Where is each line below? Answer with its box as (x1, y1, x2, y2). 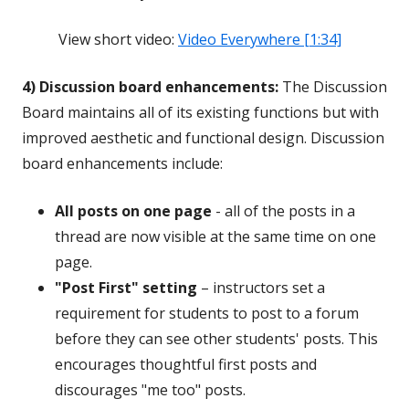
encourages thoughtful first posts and (55, 354, 317, 374)
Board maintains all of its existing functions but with (22, 102, 379, 122)
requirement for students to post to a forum (55, 303, 359, 323)
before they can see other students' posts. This (55, 329, 378, 349)
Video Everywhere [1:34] (178, 29, 341, 49)
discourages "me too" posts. (55, 380, 246, 400)
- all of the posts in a (212, 201, 355, 221)
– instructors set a (197, 278, 325, 298)
